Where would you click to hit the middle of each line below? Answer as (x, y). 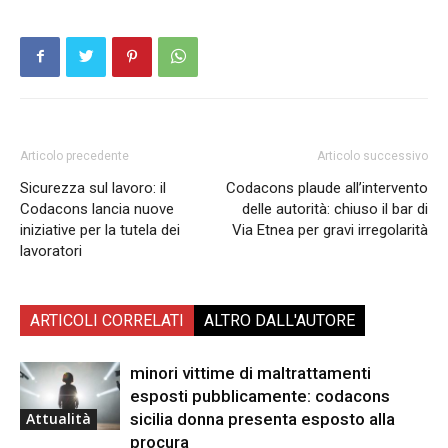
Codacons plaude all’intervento (327, 187)
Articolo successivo (372, 155)
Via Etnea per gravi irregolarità (330, 229)
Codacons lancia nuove (97, 208)
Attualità (58, 419)
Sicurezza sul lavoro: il (93, 187)
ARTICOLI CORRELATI (107, 320)
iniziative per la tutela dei (100, 229)
